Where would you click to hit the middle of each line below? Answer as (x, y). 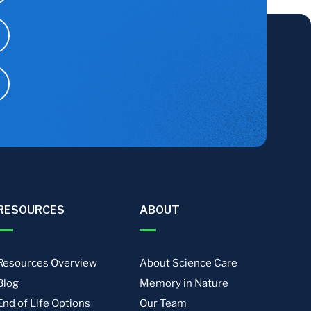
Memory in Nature (184, 283)
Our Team (163, 303)
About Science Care (189, 263)
